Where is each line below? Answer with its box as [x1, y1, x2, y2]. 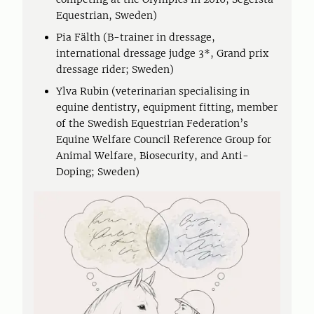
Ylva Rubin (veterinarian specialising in [56, 85, 250, 97]
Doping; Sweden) [56, 165, 142, 178]
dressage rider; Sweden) [56, 63, 177, 76]
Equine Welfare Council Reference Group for [56, 133, 271, 146]
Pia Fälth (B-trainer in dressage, [56, 31, 215, 43]
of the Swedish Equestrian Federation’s [56, 117, 248, 130]
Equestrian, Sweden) [56, 9, 160, 22]
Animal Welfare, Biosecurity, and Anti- [56, 149, 249, 162]
